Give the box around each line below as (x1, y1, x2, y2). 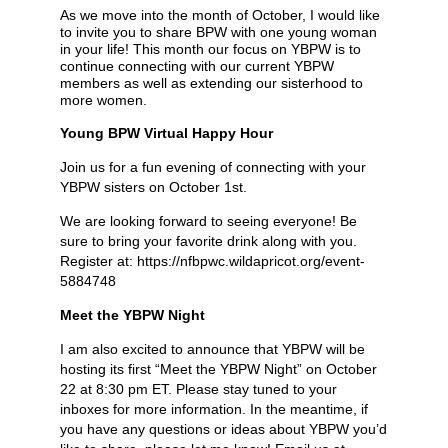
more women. (60, 92, 147, 109)
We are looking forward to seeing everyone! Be (60, 213, 357, 230)
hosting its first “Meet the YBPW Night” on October (60, 361, 377, 378)
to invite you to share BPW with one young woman (60, 24, 377, 41)
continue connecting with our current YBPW (60, 58, 334, 75)
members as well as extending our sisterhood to (60, 75, 363, 92)
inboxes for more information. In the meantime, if (60, 401, 368, 418)
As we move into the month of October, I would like (60, 7, 380, 24)
